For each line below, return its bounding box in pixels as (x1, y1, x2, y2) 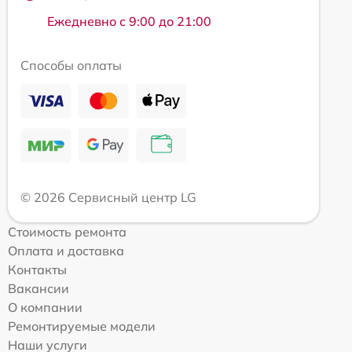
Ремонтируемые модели (8, 317, 156, 334)
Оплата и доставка (8, 242, 124, 258)
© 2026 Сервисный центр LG (20, 189, 196, 205)
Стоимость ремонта (8, 223, 126, 240)
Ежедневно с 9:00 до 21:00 (47, 13, 211, 29)
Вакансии (8, 280, 69, 296)
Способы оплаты (20, 57, 122, 73)
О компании (8, 299, 82, 315)
